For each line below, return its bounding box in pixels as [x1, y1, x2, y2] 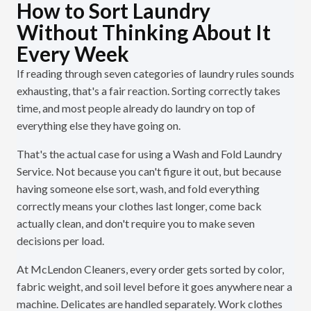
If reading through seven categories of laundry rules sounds [17, 67, 294, 81]
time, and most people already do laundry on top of [17, 101, 255, 115]
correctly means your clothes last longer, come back [17, 199, 262, 213]
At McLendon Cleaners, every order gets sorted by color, [17, 262, 284, 276]
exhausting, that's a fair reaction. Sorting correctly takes [17, 84, 280, 98]
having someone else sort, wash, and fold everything [17, 182, 260, 196]
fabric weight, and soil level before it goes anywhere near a [17, 280, 292, 294]
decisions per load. [17, 234, 104, 248]
